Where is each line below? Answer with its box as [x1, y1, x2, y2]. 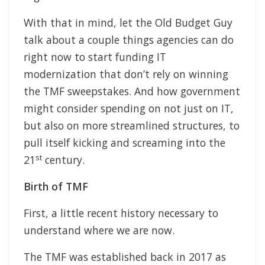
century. [42, 153, 85, 167]
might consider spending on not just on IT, [24, 101, 234, 116]
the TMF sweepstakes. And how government [24, 84, 240, 99]
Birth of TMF [24, 179, 88, 194]
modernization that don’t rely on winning [24, 67, 228, 82]
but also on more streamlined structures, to [24, 118, 240, 133]
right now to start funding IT [24, 50, 166, 64]
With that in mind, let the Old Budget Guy [24, 15, 232, 30]
